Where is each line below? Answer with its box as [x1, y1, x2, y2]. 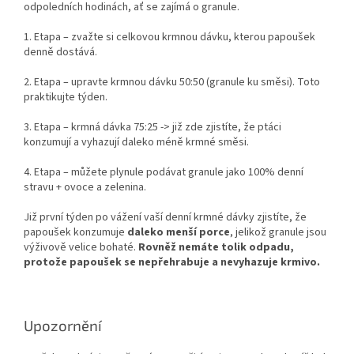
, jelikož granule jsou [230, 224, 326, 240]
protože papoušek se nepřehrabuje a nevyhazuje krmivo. [24, 254, 320, 270]
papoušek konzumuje [24, 224, 127, 240]
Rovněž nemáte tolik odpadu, [138, 239, 294, 255]
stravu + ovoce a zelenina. [24, 179, 146, 195]
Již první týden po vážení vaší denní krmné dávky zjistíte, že [24, 209, 307, 225]
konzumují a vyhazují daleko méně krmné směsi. [24, 134, 249, 150]
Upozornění [24, 315, 102, 334]
